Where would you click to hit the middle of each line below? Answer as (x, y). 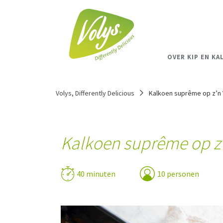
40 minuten (96, 174)
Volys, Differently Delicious (95, 93)
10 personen (178, 174)
